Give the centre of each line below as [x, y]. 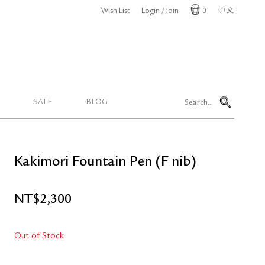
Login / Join [160, 12]
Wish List [115, 12]
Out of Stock [39, 237]
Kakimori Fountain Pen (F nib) [105, 163]
